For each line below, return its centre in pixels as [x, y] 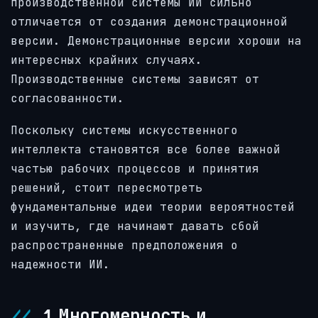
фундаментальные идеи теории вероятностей [153, 207]
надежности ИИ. [60, 264]
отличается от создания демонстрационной [149, 22]
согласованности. [67, 99]
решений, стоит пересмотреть [106, 187]
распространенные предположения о [124, 245]
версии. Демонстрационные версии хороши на [156, 41]
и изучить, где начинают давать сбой [135, 226]
